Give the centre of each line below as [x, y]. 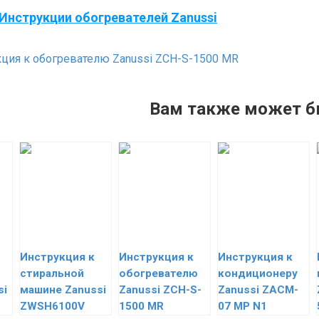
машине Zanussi [63, 290]
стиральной [52, 273]
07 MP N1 [242, 306]
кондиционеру [258, 273]
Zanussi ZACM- [258, 290]
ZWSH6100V [52, 306]
